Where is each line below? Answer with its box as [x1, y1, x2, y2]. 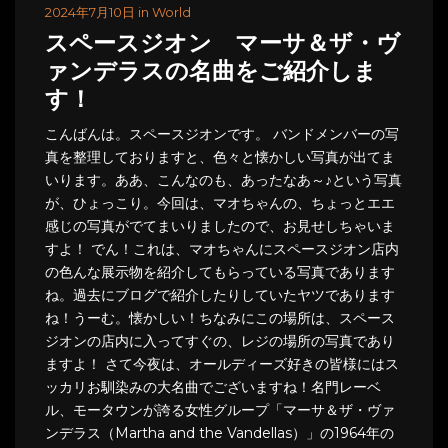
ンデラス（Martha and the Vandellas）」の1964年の [45, 424, 394, 443]
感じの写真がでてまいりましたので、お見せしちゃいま [45, 217, 395, 236]
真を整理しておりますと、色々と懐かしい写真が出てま [45, 148, 395, 167]
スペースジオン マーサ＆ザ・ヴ [45, 34, 400, 58]
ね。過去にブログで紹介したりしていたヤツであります [45, 286, 395, 305]
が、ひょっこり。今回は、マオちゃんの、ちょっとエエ [45, 194, 395, 213]
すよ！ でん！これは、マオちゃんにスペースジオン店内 [45, 240, 399, 259]
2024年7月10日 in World [45, 4, 191, 21]
